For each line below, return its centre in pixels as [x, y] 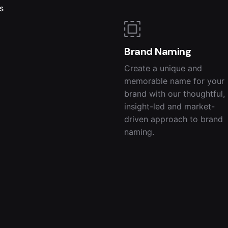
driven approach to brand [174, 119]
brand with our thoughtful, [175, 94]
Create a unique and [163, 68]
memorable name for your [174, 81]
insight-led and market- [169, 107]
